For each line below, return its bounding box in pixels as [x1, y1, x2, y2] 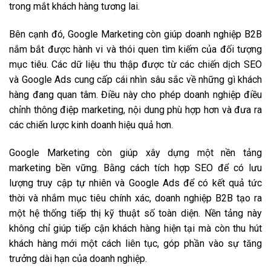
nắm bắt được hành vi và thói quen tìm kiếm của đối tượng [9, 44, 262, 56]
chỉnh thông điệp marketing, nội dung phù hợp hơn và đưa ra [9, 104, 262, 116]
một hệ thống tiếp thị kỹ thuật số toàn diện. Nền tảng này [9, 207, 262, 220]
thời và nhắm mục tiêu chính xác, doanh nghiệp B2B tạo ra [9, 192, 262, 204]
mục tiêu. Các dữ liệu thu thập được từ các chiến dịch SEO [9, 59, 262, 71]
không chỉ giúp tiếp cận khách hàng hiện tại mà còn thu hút [9, 223, 262, 235]
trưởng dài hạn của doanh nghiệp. [9, 253, 147, 265]
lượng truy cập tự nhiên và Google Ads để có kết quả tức [9, 177, 262, 189]
